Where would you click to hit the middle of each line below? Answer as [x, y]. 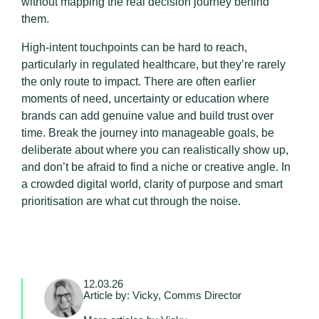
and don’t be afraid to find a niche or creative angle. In [156, 167]
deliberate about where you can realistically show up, [155, 150]
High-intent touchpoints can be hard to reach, [134, 48]
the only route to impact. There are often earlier [138, 82]
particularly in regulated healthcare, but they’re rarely [153, 65]
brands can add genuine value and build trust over [147, 116]
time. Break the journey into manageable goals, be [148, 133]
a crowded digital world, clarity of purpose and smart [152, 184]
